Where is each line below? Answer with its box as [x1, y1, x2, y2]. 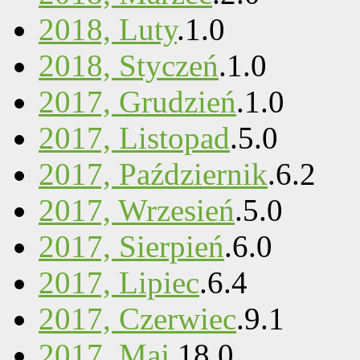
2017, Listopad [39, 121, 230, 156]
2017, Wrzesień [39, 193, 235, 228]
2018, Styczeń [39, 48, 219, 84]
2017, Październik [39, 157, 268, 192]
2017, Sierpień [39, 229, 224, 264]
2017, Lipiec [39, 265, 199, 301]
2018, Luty [39, 12, 177, 47]
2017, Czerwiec [39, 301, 236, 337]
